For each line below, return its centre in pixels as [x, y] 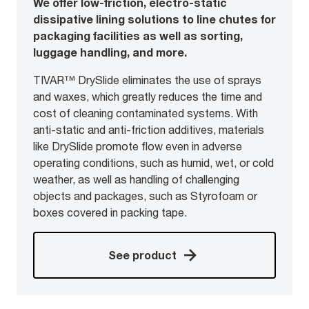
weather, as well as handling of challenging [136, 179]
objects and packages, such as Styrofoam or [145, 196]
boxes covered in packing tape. [110, 212]
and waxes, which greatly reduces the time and [148, 97]
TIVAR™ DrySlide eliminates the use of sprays [147, 80]
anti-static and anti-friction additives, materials [149, 130]
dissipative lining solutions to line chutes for [154, 19]
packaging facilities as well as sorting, [138, 36]
